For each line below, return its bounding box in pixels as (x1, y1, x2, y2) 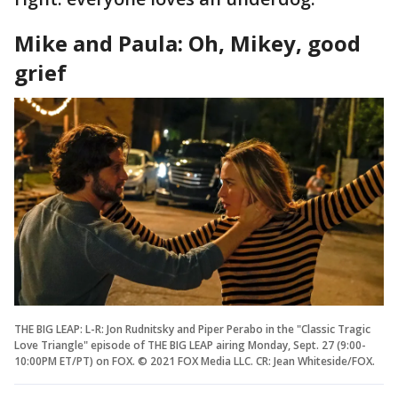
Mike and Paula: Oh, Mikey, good (14, 28, 361, 58)
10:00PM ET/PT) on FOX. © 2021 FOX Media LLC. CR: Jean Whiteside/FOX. (14, 353, 375, 369)
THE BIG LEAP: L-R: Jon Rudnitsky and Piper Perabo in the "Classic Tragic (14, 321, 370, 337)
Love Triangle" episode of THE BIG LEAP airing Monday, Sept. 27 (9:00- (14, 337, 366, 353)
